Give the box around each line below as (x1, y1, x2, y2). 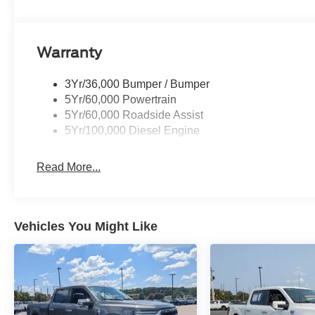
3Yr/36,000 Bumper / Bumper (65, 78, 210, 91)
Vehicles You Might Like (14, 219, 157, 234)
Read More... (37, 161, 101, 174)
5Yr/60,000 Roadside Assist (65, 109, 204, 122)
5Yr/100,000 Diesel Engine (65, 124, 200, 137)
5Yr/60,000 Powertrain (65, 94, 177, 106)
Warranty (37, 44, 103, 62)
